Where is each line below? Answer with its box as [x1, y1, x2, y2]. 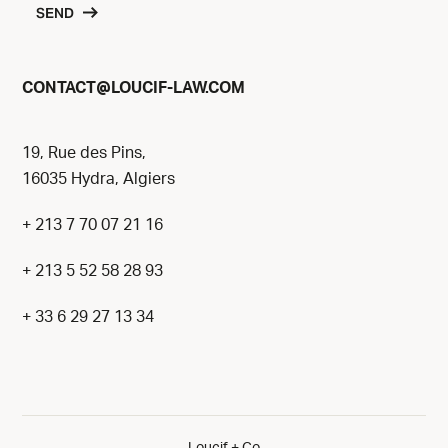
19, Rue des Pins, [22, 145, 146, 162]
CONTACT [22, 80, 96, 97]
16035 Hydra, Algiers [22, 171, 175, 188]
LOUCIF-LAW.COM [111, 80, 245, 97]
